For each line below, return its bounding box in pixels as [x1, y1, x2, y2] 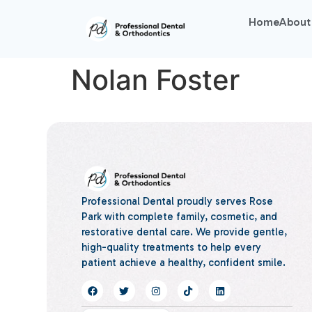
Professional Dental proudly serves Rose [81, 194, 274, 208]
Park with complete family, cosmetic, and [81, 210, 278, 223]
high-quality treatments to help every [81, 240, 262, 253]
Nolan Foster [71, 62, 240, 97]
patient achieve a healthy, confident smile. [81, 256, 286, 269]
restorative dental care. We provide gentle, [81, 225, 288, 238]
